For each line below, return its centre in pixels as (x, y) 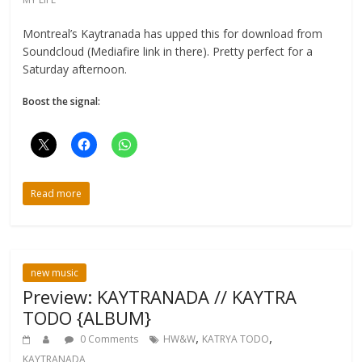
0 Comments (108, 339)
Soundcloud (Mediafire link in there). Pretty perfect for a (168, 51)
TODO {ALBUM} (87, 317)
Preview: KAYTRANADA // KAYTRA (160, 296)
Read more (57, 193)
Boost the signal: (62, 101)
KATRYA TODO (236, 339)
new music (55, 272)
